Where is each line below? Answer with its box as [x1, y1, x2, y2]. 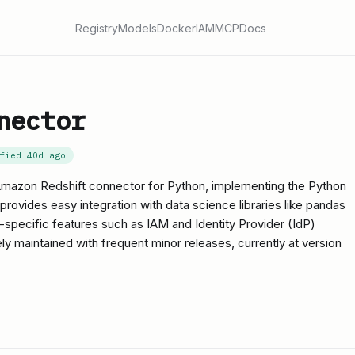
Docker [157, 21, 196, 35]
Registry [75, 21, 118, 35]
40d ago [27, 150, 66, 161]
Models [118, 21, 157, 35]
